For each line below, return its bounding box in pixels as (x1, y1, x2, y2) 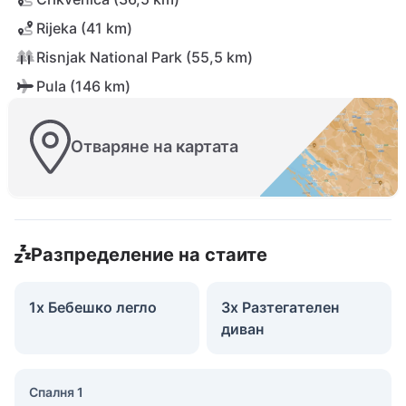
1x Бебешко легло (29, 297, 157, 316)
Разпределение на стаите (30, 243, 267, 266)
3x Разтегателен (221, 297, 339, 316)
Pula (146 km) (36, 77, 130, 95)
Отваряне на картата (71, 137, 238, 157)
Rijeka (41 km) (36, 19, 132, 37)
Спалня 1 (29, 383, 83, 400)
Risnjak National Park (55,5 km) (36, 48, 253, 66)
